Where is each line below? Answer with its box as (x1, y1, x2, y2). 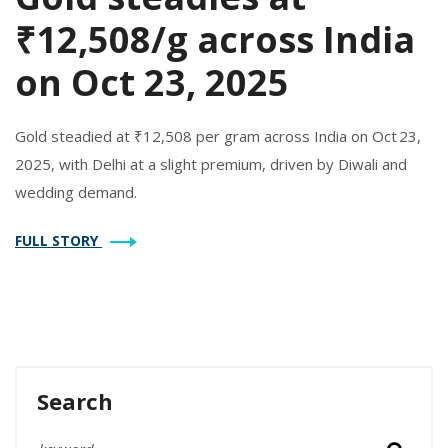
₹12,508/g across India (15, 15, 415, 65)
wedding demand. (15, 182, 137, 203)
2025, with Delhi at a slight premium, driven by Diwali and (15, 154, 407, 175)
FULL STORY (15, 231, 102, 251)
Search (37, 386, 113, 417)
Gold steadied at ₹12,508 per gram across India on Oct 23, (15, 126, 421, 147)
